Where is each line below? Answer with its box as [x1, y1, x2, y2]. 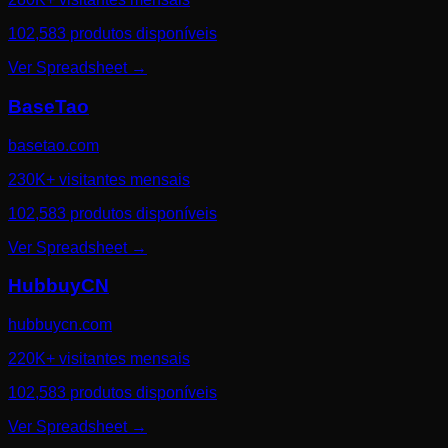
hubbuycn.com [8, 316, 112, 334]
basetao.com [8, 136, 99, 154]
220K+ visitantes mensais [8, 350, 190, 368]
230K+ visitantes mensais [8, 170, 190, 188]
